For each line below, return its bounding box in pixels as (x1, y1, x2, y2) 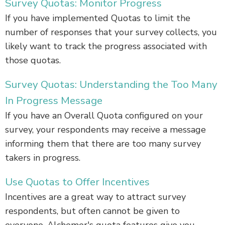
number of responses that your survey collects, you (5, 26, 217, 39)
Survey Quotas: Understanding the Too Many (5, 77, 217, 92)
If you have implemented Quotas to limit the (5, 12, 190, 25)
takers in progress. (5, 152, 80, 164)
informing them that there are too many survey (5, 138, 201, 150)
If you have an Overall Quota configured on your (5, 109, 203, 122)
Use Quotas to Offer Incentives (5, 175, 150, 189)
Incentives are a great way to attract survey (5, 191, 186, 203)
